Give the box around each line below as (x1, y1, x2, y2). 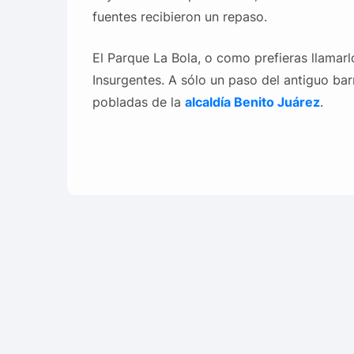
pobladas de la (92, 94, 185, 110)
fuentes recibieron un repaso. (92, 9, 267, 24)
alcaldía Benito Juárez (184, 94, 320, 110)
